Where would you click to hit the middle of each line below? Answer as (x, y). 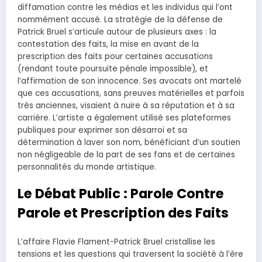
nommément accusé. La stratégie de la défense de (120, 19)
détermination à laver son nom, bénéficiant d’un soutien (129, 142)
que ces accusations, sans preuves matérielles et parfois (131, 93)
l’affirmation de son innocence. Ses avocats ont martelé (130, 81)
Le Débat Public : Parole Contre (121, 193)
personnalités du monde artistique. (87, 167)
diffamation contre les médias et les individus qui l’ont (125, 7)
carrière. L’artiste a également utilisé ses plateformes (124, 118)
